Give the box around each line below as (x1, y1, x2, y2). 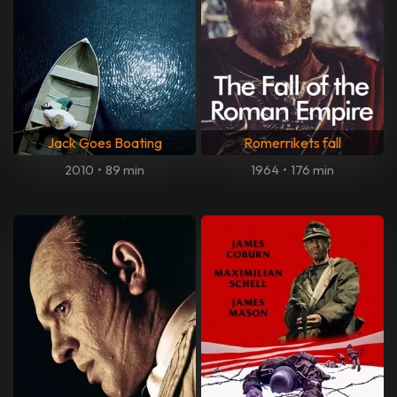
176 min (291, 162, 335, 179)
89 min (105, 162, 145, 179)
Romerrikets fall (244, 134, 341, 152)
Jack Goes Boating (47, 134, 162, 152)
